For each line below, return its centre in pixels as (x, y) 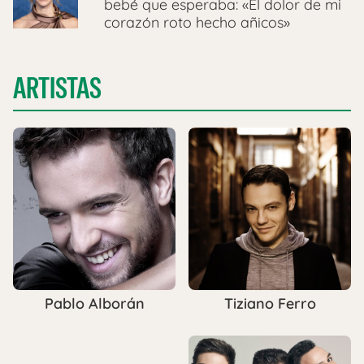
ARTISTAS (57, 88)
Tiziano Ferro (270, 303)
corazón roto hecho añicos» (197, 22)
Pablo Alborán (94, 304)
